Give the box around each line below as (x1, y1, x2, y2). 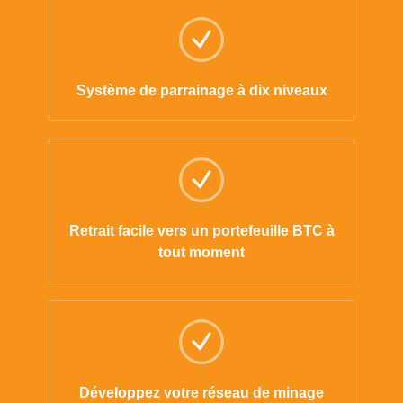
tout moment (158, 245, 245, 260)
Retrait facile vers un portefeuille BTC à (68, 223, 335, 238)
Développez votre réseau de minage (79, 385, 324, 400)
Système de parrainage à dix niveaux (76, 83, 327, 98)
